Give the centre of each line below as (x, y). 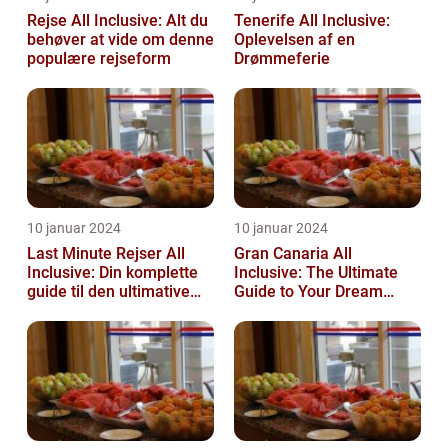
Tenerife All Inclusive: (312, 20)
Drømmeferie (282, 58)
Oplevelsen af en (294, 39)
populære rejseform (99, 58)
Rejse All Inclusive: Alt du (117, 20)
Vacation (265, 310)
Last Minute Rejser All (106, 253)
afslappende (72, 310)
